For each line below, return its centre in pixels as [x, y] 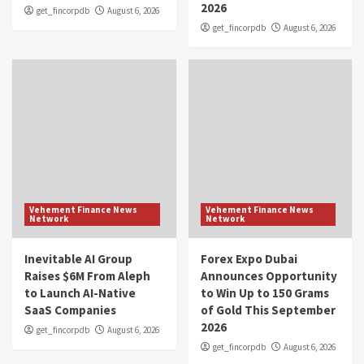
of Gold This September [268, 310]
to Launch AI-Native [80, 292]
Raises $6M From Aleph [87, 275]
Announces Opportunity [269, 275]
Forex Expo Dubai [249, 258]
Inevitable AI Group [78, 258]
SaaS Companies [70, 310]
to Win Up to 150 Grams [264, 292]
